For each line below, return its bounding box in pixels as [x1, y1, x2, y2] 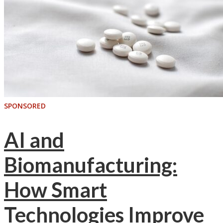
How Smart [4, 177, 107, 203]
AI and [4, 127, 64, 153]
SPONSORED [4, 101, 46, 111]
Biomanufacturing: [4, 152, 177, 178]
